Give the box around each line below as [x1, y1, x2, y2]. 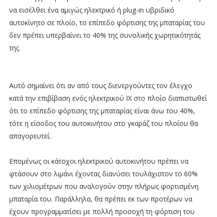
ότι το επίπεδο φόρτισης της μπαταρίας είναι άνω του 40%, [9, 106, 195, 115]
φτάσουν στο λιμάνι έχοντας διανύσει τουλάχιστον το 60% [9, 169, 198, 178]
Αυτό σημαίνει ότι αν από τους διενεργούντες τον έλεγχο [9, 80, 192, 90]
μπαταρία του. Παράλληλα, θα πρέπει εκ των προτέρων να [9, 194, 192, 203]
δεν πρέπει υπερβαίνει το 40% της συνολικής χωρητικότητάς [9, 30, 201, 40]
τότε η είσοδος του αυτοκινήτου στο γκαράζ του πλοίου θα [9, 118, 198, 128]
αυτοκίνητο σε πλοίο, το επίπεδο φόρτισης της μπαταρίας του [9, 17, 205, 27]
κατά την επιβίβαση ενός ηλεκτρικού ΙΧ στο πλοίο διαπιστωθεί [9, 93, 207, 103]
